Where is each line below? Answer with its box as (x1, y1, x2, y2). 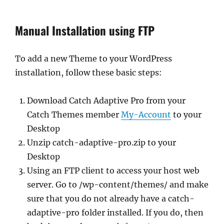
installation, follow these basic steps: (15, 67, 162, 77)
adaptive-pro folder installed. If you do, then (27, 207, 203, 217)
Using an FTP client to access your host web (27, 165, 199, 175)
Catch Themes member (27, 109, 121, 119)
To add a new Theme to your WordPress (15, 53, 172, 63)
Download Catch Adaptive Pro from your (27, 95, 185, 105)
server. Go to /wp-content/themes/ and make (27, 179, 208, 189)
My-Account (121, 109, 171, 119)
